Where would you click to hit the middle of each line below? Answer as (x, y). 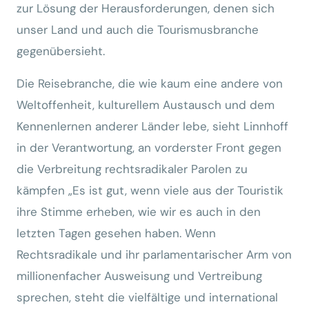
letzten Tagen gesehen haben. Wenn (116, 233)
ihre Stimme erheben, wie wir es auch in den (139, 212)
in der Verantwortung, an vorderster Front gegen (149, 148)
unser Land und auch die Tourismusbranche (138, 30)
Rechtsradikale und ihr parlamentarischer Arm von (154, 255)
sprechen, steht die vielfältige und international (147, 297)
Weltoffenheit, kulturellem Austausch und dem (146, 105)
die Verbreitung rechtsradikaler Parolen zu (132, 169)
